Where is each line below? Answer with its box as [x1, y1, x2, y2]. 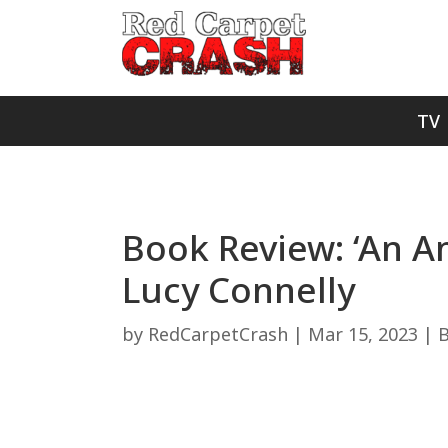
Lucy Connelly [122, 265, 355, 313]
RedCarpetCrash [148, 321, 288, 346]
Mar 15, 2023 [308, 321, 418, 346]
